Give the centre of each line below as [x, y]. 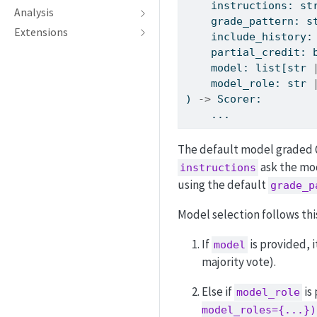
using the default [223, 185]
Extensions [41, 32]
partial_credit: [262, 53]
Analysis [34, 13]
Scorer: [237, 99]
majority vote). [239, 262]
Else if [218, 292]
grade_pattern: [259, 22]
